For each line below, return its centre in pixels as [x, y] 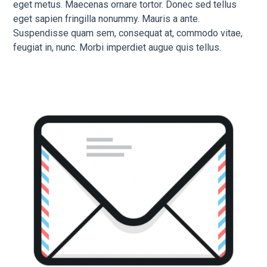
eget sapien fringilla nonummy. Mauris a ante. [107, 19]
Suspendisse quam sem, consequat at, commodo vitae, [128, 33]
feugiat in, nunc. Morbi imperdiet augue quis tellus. [117, 48]
